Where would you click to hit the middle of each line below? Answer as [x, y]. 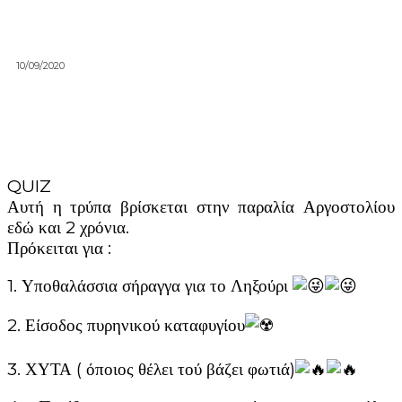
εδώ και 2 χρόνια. [68, 227]
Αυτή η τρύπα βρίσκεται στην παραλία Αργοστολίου [201, 206]
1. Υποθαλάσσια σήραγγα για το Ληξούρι [150, 285]
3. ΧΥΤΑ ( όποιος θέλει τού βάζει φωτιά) [151, 369]
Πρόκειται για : [59, 248]
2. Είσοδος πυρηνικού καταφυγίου [126, 325]
